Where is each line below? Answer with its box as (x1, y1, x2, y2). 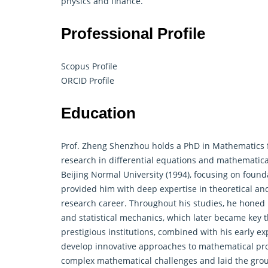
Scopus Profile (61, 60, 117, 72)
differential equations (109, 154, 196, 166)
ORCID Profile (61, 74, 114, 86)
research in (61, 154, 109, 166)
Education (61, 103, 136, 122)
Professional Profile (61, 24, 209, 42)
